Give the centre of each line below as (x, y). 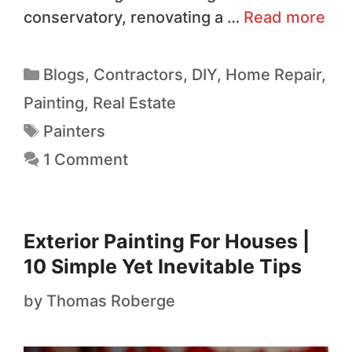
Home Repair (273, 75)
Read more (284, 18)
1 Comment (86, 160)
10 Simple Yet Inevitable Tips (163, 267)
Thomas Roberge (111, 301)
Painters (74, 132)
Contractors (138, 75)
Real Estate (134, 103)
